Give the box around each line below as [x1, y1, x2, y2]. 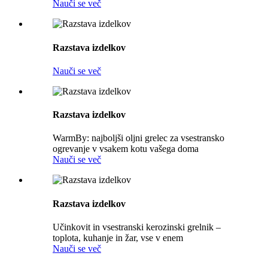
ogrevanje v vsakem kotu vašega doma [53, 144, 199, 154]
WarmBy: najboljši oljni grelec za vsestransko [53, 133, 224, 144]
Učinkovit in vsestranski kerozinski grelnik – [53, 221, 221, 232]
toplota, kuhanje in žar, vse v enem [53, 232, 183, 243]
